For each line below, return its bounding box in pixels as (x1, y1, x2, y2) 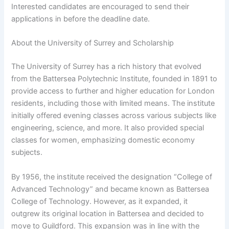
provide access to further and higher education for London (11, 86, 215, 96)
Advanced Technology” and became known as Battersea (11, 184, 210, 194)
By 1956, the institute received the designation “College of (11, 172, 213, 181)
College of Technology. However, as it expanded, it (11, 196, 188, 206)
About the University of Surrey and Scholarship (11, 38, 174, 48)
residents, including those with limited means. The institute (11, 99, 215, 108)
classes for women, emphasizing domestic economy (11, 135, 195, 145)
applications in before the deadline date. (11, 14, 150, 24)
